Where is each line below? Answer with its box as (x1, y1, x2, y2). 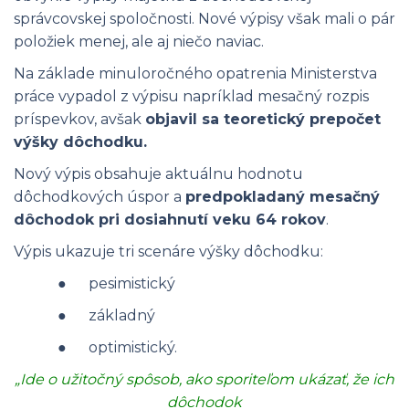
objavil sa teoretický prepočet (145, 110, 381, 128)
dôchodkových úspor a (14, 188, 185, 205)
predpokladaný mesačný (185, 188, 380, 205)
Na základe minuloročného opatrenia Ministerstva (14, 65, 377, 82)
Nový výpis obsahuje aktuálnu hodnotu (14, 165, 303, 183)
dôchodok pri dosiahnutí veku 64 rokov (14, 211, 326, 228)
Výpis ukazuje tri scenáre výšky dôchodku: (14, 243, 323, 260)
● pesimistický (58, 275, 175, 292)
